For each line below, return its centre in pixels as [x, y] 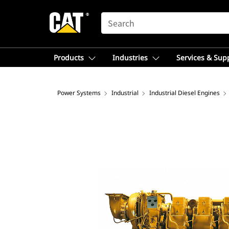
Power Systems [79, 93]
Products [69, 58]
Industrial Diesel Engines [185, 93]
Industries [130, 58]
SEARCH [116, 17]
